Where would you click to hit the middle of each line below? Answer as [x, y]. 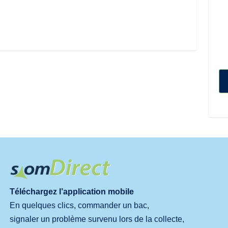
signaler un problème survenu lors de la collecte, [97, 219]
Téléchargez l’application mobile [72, 191]
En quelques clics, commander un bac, [79, 205]
